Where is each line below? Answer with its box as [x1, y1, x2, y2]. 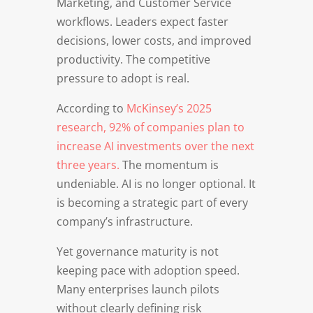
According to [56, 100, 126, 116]
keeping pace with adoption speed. [56, 262, 240, 278]
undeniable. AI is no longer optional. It [56, 175, 256, 191]
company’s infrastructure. [56, 213, 193, 229]
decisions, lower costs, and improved [56, 32, 252, 48]
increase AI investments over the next [56, 138, 254, 154]
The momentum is [119, 156, 219, 173]
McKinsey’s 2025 [126, 100, 212, 116]
